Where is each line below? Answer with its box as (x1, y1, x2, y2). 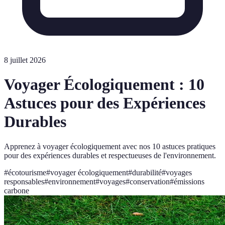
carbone (4, 186, 29, 195)
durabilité (132, 168, 162, 177)
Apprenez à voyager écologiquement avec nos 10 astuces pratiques (4, 142, 215, 151)
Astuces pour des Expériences (4, 94, 205, 113)
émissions (174, 177, 204, 186)
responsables (4, 177, 44, 186)
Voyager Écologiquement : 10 (4, 75, 204, 94)
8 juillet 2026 (4, 56, 46, 64)
